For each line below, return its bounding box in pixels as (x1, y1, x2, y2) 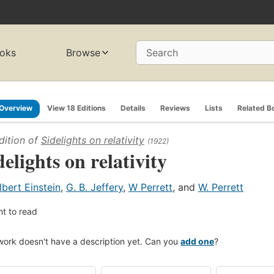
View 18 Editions (47, 103, 106, 113)
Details (120, 103, 146, 113)
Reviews (160, 103, 190, 113)
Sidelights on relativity (41, 133, 144, 146)
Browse (66, 46, 101, 59)
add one (180, 235, 214, 246)
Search (146, 46, 178, 59)
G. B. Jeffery (66, 180, 123, 193)
